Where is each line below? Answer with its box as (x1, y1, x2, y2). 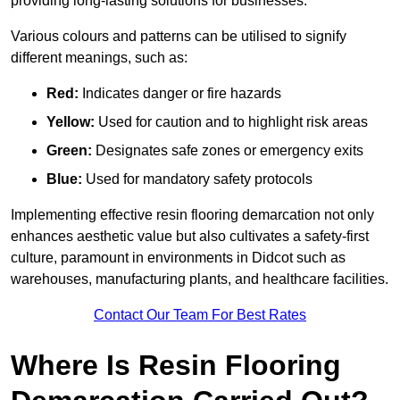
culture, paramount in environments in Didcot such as (11, 250, 346, 266)
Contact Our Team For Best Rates (94, 307, 306, 323)
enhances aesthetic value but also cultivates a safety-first (11, 229, 369, 245)
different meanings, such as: (11, 50, 187, 66)
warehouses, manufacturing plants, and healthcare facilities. (11, 271, 388, 287)
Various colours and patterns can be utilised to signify (11, 29, 346, 45)
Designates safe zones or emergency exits (92, 143, 363, 159)
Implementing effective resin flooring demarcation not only (11, 207, 374, 223)
